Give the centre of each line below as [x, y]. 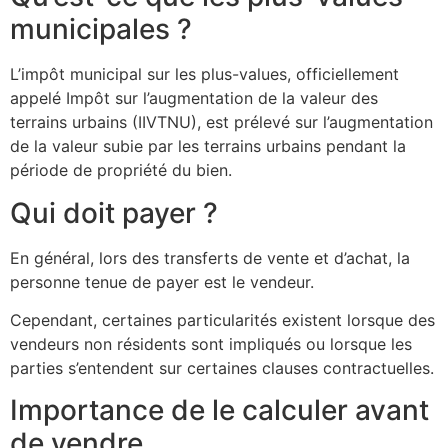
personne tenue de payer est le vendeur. [162, 281]
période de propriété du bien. [121, 170]
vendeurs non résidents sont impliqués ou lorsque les [211, 343]
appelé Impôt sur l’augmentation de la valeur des [194, 98]
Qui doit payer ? [114, 212]
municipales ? [101, 29]
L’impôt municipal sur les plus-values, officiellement [204, 74]
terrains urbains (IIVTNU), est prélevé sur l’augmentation [221, 122]
